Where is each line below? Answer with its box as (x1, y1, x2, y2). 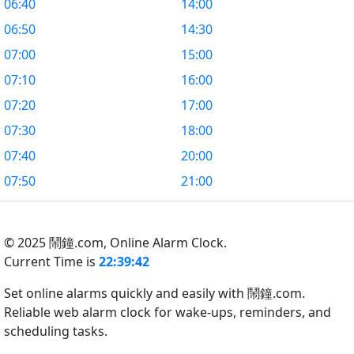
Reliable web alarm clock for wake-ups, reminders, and (4, 303, 331, 321)
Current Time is (4, 253, 99, 270)
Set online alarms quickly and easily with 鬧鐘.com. (4, 284, 305, 302)
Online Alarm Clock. (110, 234, 227, 251)
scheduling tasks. (4, 322, 107, 340)
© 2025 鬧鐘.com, (4, 234, 110, 251)
